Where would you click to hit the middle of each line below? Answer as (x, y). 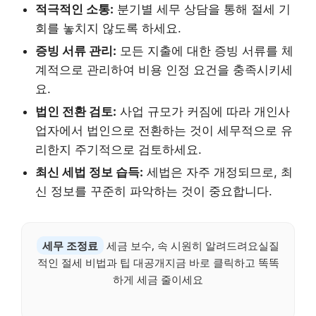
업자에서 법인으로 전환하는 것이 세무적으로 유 (164, 131)
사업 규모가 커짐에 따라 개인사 (203, 112)
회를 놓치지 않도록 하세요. (108, 29)
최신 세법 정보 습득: (89, 172)
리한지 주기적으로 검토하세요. (119, 150)
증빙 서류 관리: (76, 51)
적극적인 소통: (74, 10)
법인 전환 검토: (76, 112)
